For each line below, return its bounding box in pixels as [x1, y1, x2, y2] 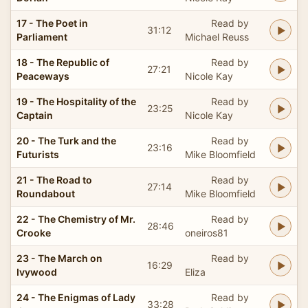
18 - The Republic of [16, 56, 109, 68]
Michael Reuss [185, 30, 249, 43]
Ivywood [16, 265, 57, 278]
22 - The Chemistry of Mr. [16, 212, 135, 225]
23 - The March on [16, 252, 102, 264]
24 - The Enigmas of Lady [16, 291, 135, 303]
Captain [16, 109, 53, 121]
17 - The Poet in [16, 16, 88, 29]
